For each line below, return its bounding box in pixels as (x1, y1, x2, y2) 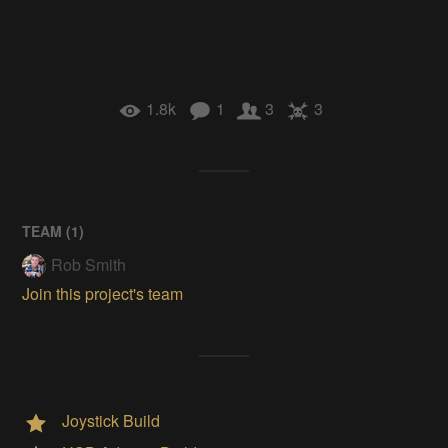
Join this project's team (22, 281, 184, 305)
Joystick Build (62, 408, 161, 432)
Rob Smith (51, 252, 127, 276)
